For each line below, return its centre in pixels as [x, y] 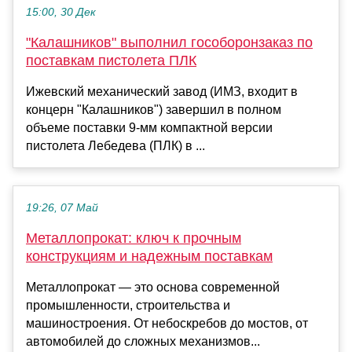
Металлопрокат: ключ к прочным [134, 238]
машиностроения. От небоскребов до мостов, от [167, 324]
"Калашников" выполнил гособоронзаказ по [169, 43]
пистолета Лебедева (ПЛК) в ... [115, 146]
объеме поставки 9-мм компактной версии [149, 128]
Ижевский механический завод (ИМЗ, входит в [162, 92]
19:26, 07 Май [62, 208]
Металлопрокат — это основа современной [153, 288]
